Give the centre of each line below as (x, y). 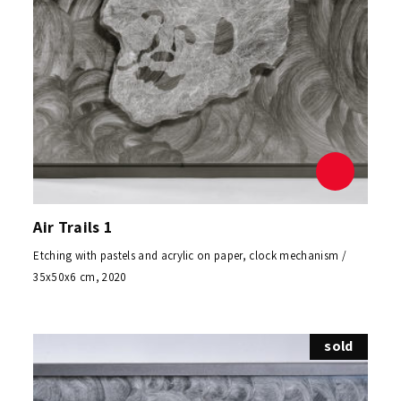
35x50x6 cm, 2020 (80, 277)
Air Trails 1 (73, 227)
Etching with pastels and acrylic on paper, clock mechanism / (190, 256)
